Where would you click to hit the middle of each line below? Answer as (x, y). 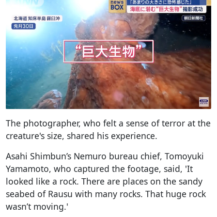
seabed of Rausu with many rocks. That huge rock (106, 194)
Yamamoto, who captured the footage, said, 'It (99, 168)
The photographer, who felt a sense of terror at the (108, 123)
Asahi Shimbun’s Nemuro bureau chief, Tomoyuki (105, 156)
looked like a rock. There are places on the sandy (104, 181)
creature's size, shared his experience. (82, 135)
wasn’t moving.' (37, 206)
